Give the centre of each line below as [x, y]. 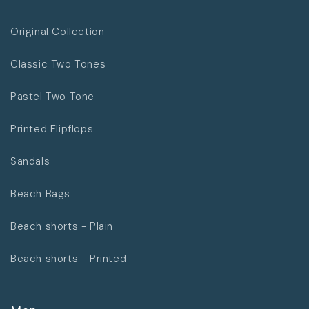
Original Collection [58, 32]
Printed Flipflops [52, 129]
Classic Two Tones [58, 64]
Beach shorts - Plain [62, 227]
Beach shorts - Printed [69, 259]
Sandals [30, 162]
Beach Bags [40, 194]
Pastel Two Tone [52, 97]
